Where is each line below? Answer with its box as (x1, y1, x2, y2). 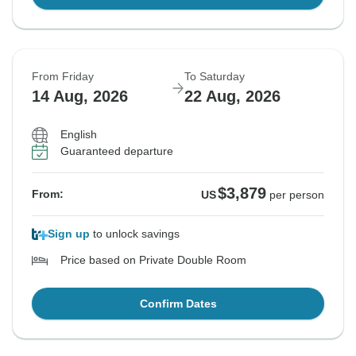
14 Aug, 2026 (32, 87, 128, 106)
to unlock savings (90, 227, 180, 241)
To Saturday (184, 70, 245, 83)
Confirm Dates (139, 297, 217, 311)
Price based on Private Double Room (60, 253, 246, 267)
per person (269, 188, 324, 202)
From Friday (32, 70, 94, 83)
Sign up (48, 227, 90, 241)
